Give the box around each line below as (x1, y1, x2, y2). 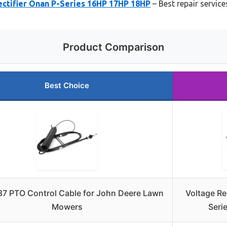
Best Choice (45, 80, 89, 90)
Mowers (51, 201, 83, 212)
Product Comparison (63, 41, 164, 53)
